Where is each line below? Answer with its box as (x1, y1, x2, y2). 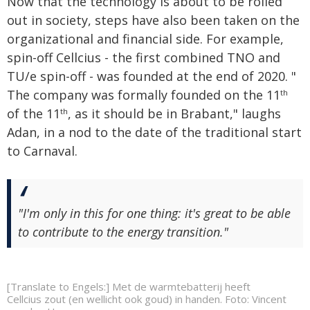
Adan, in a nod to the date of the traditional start (7, 124, 302, 140)
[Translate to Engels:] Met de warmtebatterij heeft (7, 280, 250, 293)
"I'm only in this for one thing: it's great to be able (18, 205, 291, 221)
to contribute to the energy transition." (18, 224, 228, 240)
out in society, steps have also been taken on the (7, 12, 300, 28)
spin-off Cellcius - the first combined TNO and (7, 49, 280, 66)
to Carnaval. (7, 143, 77, 159)
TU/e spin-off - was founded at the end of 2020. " (7, 68, 296, 84)
